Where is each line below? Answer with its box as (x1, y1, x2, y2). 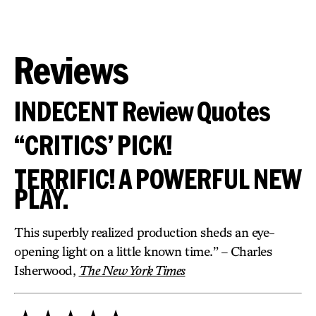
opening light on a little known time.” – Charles (14, 243, 272, 259)
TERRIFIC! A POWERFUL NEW (14, 164, 302, 194)
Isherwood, (14, 262, 79, 278)
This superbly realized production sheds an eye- (14, 224, 275, 240)
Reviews (14, 49, 129, 91)
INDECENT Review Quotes (14, 96, 271, 126)
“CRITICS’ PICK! (14, 130, 172, 160)
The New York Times (78, 262, 186, 278)
